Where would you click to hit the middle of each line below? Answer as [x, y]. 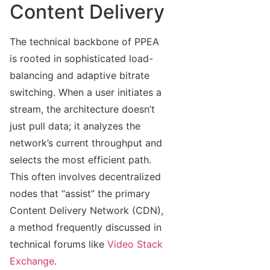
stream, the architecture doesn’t [82, 109]
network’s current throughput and [86, 143]
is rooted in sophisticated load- [81, 59]
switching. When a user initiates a [86, 93]
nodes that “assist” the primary [80, 194]
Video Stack [135, 244]
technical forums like [58, 244]
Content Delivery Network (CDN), [86, 211]
